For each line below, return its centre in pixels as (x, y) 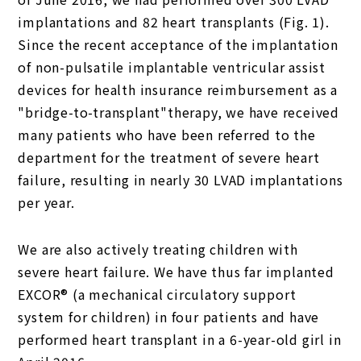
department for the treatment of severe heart (169, 157)
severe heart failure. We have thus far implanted (176, 272)
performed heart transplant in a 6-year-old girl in (180, 339)
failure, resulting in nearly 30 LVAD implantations (180, 180)
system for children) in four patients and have (169, 317)
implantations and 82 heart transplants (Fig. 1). (174, 22)
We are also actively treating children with (158, 249)
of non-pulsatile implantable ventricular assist (172, 67)
